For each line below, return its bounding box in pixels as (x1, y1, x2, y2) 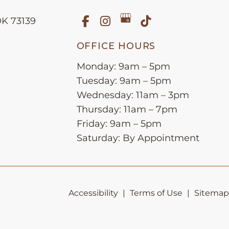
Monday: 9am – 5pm (76, 60, 170, 72)
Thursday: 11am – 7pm (76, 103, 177, 115)
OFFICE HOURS (76, 40, 156, 52)
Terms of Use (130, 188, 182, 198)
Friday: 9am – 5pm (76, 118, 162, 129)
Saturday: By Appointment (76, 132, 199, 144)
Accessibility (68, 188, 118, 198)
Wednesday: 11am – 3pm (76, 89, 189, 101)
